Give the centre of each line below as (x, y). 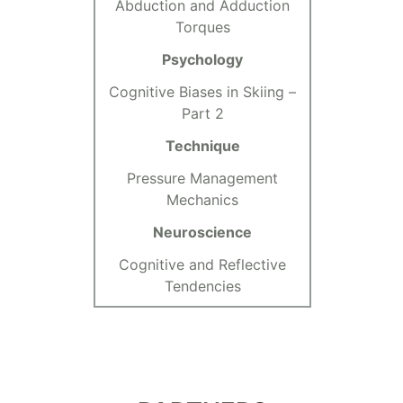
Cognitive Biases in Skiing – (202, 92)
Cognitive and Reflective (202, 265)
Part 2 (202, 114)
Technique (202, 146)
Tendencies (202, 287)
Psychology (202, 60)
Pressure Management (202, 179)
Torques (202, 27)
